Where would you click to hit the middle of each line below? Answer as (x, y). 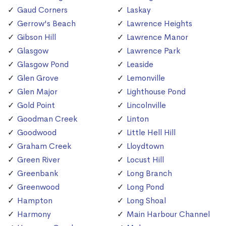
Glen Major (37, 92)
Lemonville (146, 78)
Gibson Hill (37, 37)
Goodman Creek (47, 119)
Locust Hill (145, 160)
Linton (138, 119)
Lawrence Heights (159, 24)
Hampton (35, 201)
